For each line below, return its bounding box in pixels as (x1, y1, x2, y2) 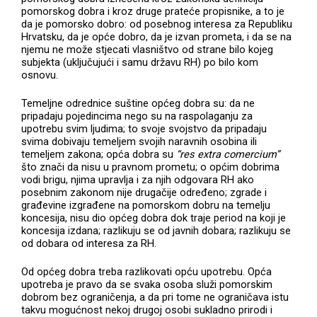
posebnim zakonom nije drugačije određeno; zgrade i (21, 186, 267, 200)
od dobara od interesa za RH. (21, 237, 157, 250)
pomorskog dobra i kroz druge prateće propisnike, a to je (21, 5, 285, 18)
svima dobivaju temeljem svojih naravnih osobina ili (21, 135, 258, 149)
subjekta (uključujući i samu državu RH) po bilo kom (21, 56, 259, 69)
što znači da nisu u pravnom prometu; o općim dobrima (21, 161, 280, 174)
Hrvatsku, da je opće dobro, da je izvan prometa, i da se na (21, 30, 292, 44)
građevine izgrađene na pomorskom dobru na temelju (21, 199, 271, 212)
